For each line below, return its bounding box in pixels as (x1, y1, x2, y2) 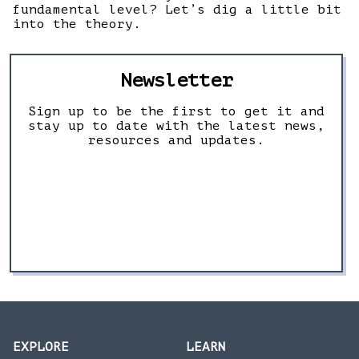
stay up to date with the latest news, (28, 119, 325, 133)
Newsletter (120, 70, 232, 91)
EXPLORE (13, 340, 69, 354)
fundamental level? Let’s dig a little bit (13, 2, 341, 17)
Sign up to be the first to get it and (28, 104, 325, 119)
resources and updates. (88, 133, 264, 147)
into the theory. (13, 17, 141, 31)
